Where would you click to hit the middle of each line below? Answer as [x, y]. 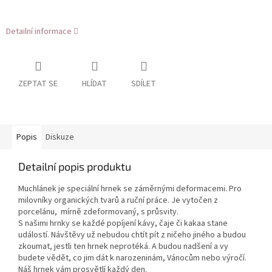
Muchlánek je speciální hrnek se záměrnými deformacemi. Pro [130, 189]
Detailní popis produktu [75, 167]
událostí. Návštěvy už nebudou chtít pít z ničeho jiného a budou [132, 235]
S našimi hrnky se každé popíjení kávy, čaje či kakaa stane [123, 224]
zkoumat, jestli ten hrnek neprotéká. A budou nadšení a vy [123, 247]
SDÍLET [144, 84]
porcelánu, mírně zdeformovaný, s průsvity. [98, 212]
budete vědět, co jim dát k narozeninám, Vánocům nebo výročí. [132, 258]
